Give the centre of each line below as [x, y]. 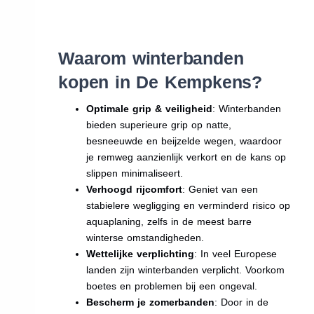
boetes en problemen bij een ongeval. [172, 286]
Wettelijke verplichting [141, 253]
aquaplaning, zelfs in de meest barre [169, 221]
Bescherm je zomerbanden [151, 302]
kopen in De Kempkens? [160, 82]
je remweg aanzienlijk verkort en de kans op [186, 157]
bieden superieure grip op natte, [159, 124]
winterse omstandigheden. [145, 237]
